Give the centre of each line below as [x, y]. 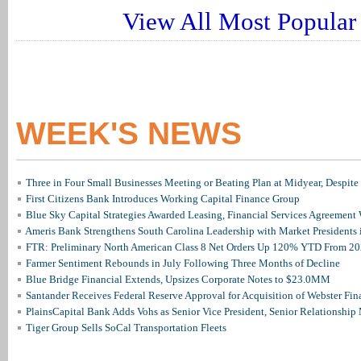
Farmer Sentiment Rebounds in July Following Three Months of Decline [183, 263]
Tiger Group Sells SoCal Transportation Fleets [126, 328]
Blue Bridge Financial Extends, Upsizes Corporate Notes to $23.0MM [178, 279]
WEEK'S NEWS [129, 133]
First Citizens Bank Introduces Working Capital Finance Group [163, 199]
